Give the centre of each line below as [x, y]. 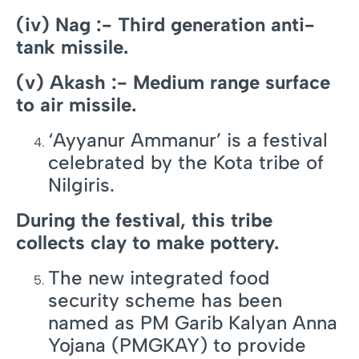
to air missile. [76, 105]
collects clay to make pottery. [147, 243]
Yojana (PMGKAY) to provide [177, 345]
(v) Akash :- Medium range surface [173, 83]
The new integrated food [159, 278]
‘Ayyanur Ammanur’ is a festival [188, 140]
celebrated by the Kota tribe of [186, 163]
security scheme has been [165, 301]
